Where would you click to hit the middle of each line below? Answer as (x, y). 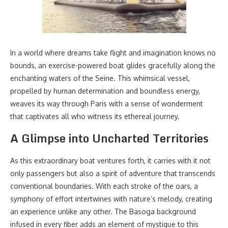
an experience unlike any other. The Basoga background (103, 211)
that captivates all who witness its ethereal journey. (95, 116)
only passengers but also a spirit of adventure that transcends (113, 173)
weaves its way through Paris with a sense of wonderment (107, 104)
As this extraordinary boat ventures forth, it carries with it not (110, 161)
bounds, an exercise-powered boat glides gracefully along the (113, 65)
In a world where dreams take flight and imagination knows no (113, 53)
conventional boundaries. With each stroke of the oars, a (104, 186)
